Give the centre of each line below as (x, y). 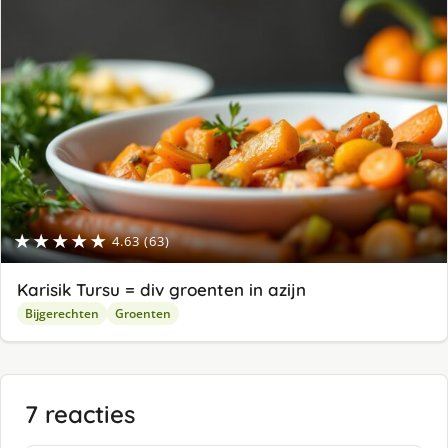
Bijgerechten (62, 314)
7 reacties (80, 414)
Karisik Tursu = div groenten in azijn (161, 290)
